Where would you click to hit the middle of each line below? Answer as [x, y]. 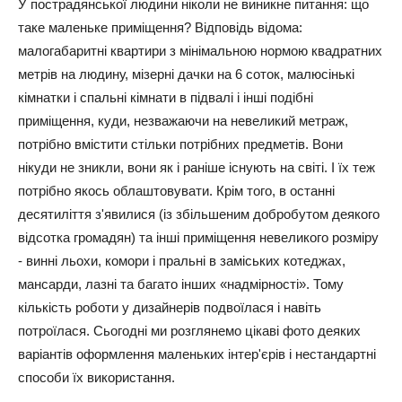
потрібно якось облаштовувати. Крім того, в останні [176, 191]
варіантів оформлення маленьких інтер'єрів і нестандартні [197, 354]
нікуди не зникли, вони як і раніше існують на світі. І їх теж [197, 168]
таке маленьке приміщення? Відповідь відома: [160, 28]
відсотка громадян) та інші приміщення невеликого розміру [198, 238]
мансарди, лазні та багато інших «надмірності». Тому [181, 284]
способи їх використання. [96, 378]
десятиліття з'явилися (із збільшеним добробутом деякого [199, 214]
